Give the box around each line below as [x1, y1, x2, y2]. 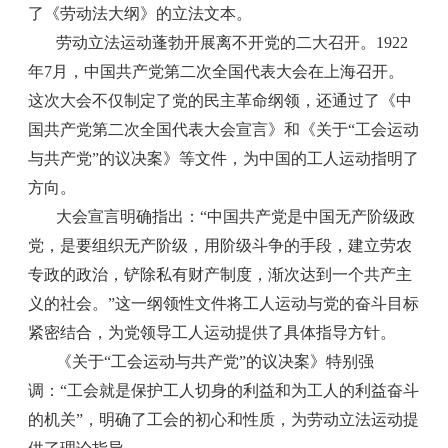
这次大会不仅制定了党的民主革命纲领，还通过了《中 [28, 92, 413, 110]
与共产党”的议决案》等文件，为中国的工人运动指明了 [28, 150, 420, 168]
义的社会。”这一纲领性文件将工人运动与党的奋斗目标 [28, 295, 420, 313]
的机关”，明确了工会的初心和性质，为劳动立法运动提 [28, 411, 420, 429]
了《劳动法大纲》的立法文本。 [28, 5, 253, 23]
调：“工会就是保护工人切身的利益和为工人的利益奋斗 [28, 382, 420, 400]
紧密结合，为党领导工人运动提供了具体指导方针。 [28, 324, 397, 342]
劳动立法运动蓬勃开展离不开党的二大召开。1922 [56, 34, 409, 52]
